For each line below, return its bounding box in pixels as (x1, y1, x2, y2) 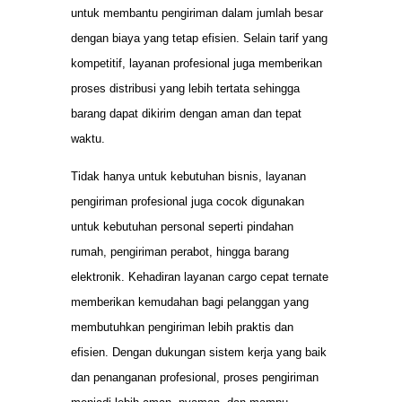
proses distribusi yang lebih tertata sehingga (71, 81, 300, 95)
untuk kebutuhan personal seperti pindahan (71, 220, 293, 234)
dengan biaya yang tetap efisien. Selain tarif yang (71, 31, 328, 45)
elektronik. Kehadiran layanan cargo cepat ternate (71, 270, 328, 284)
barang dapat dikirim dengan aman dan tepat (71, 106, 301, 120)
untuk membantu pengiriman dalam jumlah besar (71, 5, 323, 20)
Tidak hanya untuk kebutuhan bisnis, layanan (71, 170, 306, 184)
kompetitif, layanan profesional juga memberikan (71, 56, 322, 70)
